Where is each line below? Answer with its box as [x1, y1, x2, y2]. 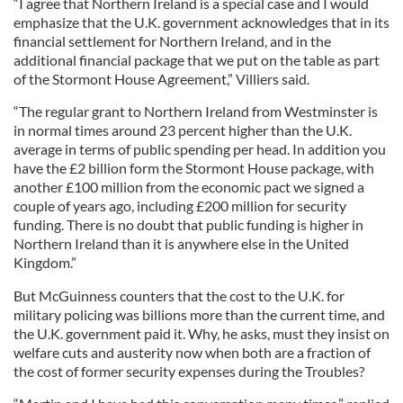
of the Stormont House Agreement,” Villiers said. [13, 70, 309, 87]
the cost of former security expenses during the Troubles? [13, 363, 364, 380]
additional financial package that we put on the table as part [13, 51, 380, 68]
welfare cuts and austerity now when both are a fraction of [13, 344, 371, 361]
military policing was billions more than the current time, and [13, 306, 385, 323]
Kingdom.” [13, 254, 76, 271]
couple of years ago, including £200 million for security [13, 197, 346, 214]
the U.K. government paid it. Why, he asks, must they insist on [13, 325, 390, 342]
